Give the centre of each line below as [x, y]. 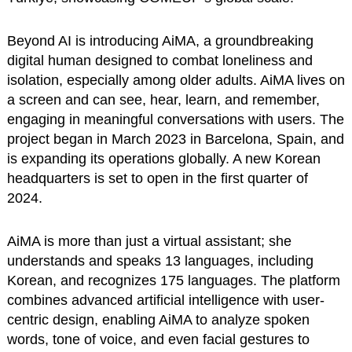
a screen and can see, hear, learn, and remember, [163, 100]
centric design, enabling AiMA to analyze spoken [158, 320]
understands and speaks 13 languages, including [160, 261]
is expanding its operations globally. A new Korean [163, 159]
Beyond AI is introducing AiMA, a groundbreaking [160, 41]
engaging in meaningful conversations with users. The [175, 120]
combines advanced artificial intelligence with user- [165, 301]
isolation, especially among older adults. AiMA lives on [176, 81]
